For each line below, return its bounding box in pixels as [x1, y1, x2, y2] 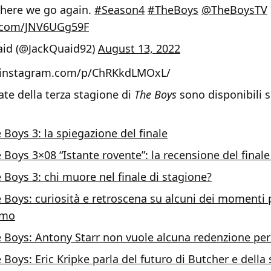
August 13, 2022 [98, 41, 180, 56]
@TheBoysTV [201, 2, 267, 18]
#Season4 [94, 2, 145, 18]
